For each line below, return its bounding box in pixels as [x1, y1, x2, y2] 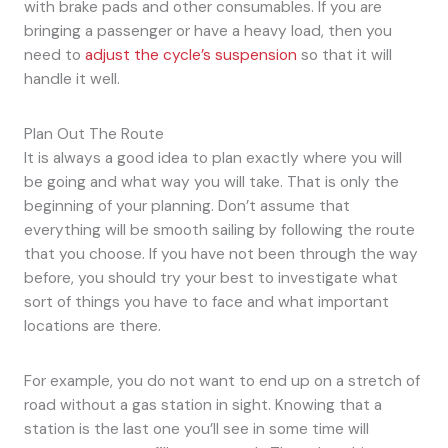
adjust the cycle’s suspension [84, 44, 297, 65]
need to [23, 44, 85, 65]
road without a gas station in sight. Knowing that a [23, 394, 382, 415]
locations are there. [23, 315, 161, 336]
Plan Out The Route [23, 123, 164, 144]
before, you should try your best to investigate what [23, 267, 398, 288]
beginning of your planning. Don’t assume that [23, 195, 350, 216]
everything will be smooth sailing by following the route [23, 219, 415, 240]
